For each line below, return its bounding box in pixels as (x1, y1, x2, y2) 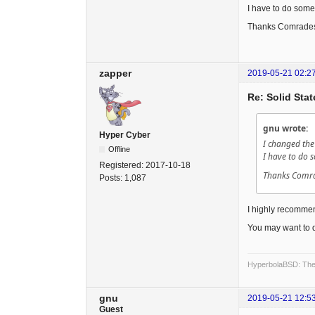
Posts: (99, 172, 124, 183)
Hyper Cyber (99, 129, 150, 140)
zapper (99, 67, 131, 79)
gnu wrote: (263, 122, 308, 134)
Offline (108, 144, 131, 153)
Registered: (99, 160, 146, 170)
